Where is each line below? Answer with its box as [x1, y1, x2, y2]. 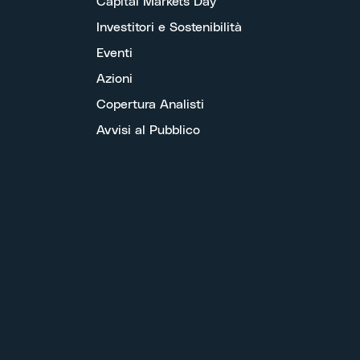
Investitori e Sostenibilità [96, 20, 242, 34]
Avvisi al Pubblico [96, 123, 200, 137]
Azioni [96, 72, 133, 85]
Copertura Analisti [96, 97, 204, 111]
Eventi [96, 46, 133, 59]
